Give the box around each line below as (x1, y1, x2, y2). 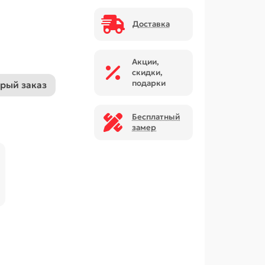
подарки (132, 78, 166, 89)
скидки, (132, 67, 163, 78)
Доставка (132, 19, 170, 30)
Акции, (132, 57, 160, 67)
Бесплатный (132, 112, 180, 122)
